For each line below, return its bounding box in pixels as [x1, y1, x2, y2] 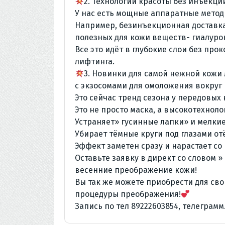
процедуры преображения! [75, 189, 181, 199]
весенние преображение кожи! [75, 165, 197, 175]
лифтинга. [75, 57, 115, 66]
